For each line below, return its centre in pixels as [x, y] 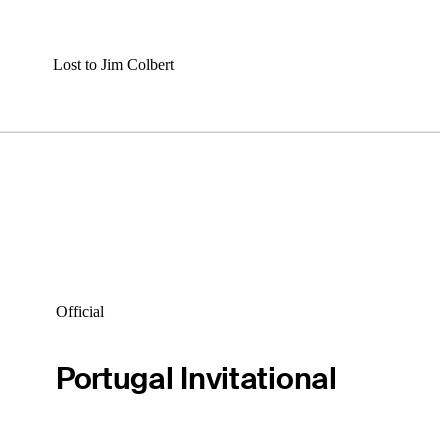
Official [79, 311]
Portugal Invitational [196, 379]
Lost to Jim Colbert [113, 65]
